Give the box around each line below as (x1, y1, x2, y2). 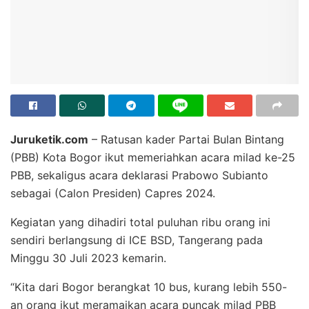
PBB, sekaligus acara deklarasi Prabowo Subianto (10, 168, 268, 183)
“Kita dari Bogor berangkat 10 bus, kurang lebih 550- (10, 280, 287, 295)
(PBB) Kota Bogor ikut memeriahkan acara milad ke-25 (10, 150, 295, 165)
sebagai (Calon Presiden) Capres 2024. (10, 186, 215, 201)
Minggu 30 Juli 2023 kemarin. (10, 251, 166, 266)
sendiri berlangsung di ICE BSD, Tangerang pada (10, 233, 263, 248)
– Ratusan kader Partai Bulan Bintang (88, 132, 284, 147)
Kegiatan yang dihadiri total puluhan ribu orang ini (10, 215, 270, 230)
